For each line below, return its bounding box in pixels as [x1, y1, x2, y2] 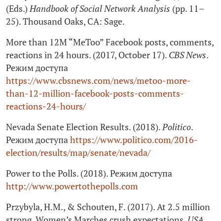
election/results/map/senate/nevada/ [6, 147, 150, 159]
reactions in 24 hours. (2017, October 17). [6, 49, 169, 61]
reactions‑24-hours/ [6, 101, 86, 112]
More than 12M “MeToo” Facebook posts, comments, [6, 37, 214, 48]
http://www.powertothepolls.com [6, 181, 138, 192]
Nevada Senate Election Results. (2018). [6, 121, 162, 133]
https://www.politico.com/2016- [70, 134, 198, 146]
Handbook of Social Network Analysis [30, 3, 170, 15]
